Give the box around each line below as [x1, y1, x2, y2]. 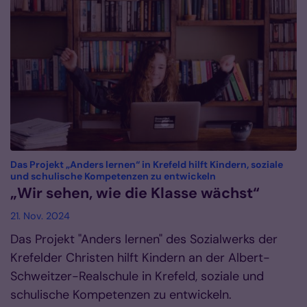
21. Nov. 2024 [10, 210, 70, 223]
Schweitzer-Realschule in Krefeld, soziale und [10, 268, 264, 285]
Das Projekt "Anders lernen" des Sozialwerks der [10, 231, 278, 248]
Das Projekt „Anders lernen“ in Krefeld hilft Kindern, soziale [10, 158, 283, 171]
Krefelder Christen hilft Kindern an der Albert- [10, 249, 270, 267]
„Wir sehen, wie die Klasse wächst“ [10, 184, 260, 204]
